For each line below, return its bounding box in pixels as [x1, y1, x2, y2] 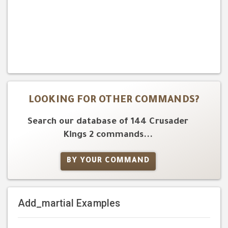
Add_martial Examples [18, 197, 120, 210]
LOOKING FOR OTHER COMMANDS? [28, 95, 199, 106]
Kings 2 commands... [63, 130, 153, 140]
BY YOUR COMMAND [66, 157, 150, 165]
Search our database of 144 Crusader [27, 117, 189, 127]
